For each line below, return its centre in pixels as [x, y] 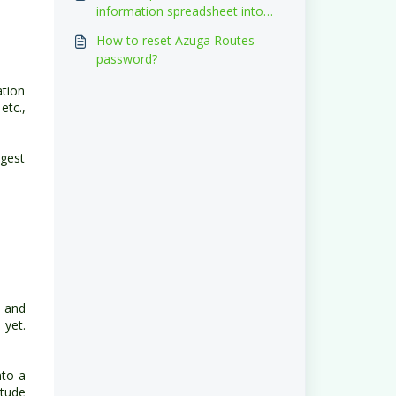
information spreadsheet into [179, 11]
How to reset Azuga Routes [175, 40]
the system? [130, 30]
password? [126, 59]
